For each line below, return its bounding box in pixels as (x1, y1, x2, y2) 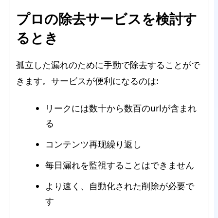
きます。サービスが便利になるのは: (16, 74, 159, 87)
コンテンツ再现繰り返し (45, 138, 142, 150)
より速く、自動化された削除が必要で (45, 180, 194, 192)
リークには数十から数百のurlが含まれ (45, 102, 197, 114)
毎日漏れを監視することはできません (45, 159, 194, 171)
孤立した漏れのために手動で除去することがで (16, 58, 200, 71)
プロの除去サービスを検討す (16, 9, 197, 28)
